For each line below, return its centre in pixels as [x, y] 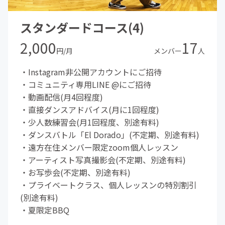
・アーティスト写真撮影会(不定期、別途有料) [103, 159]
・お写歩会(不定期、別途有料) [75, 172]
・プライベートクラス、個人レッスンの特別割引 [108, 185]
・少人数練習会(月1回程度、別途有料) [90, 122]
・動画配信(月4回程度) [62, 97]
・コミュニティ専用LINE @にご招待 [86, 84]
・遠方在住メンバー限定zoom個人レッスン [99, 147]
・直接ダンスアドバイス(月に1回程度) [90, 109]
